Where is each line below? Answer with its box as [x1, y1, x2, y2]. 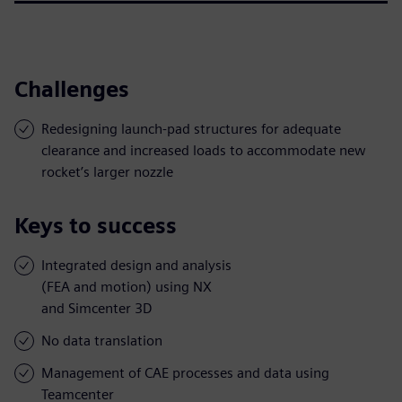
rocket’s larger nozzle [41, 162, 173, 180]
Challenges [14, 75, 129, 102]
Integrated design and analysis [41, 256, 232, 274]
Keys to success [14, 212, 177, 239]
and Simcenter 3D [41, 299, 153, 317]
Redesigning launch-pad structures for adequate [41, 119, 341, 137]
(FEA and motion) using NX [41, 277, 212, 295]
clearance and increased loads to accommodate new [41, 141, 366, 159]
